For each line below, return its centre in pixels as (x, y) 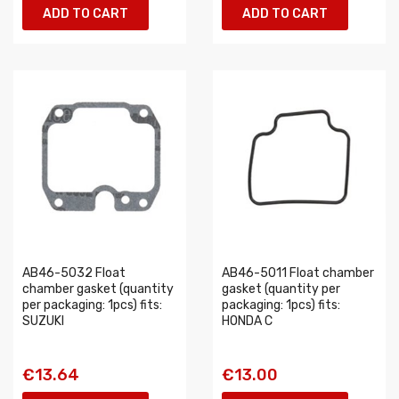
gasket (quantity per (281, 289)
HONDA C (247, 321)
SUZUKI (43, 321)
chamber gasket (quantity (98, 289)
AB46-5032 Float (74, 273)
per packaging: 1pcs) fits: (92, 305)
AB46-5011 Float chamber (298, 273)
